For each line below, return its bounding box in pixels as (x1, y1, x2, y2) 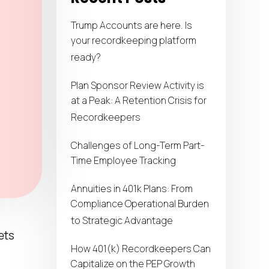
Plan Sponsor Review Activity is (71, 79, 204, 92)
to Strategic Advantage (71, 214, 173, 230)
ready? (71, 50, 101, 67)
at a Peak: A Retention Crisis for (71, 94, 207, 110)
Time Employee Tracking (71, 154, 176, 170)
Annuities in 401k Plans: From (71, 182, 193, 196)
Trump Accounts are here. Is (71, 19, 192, 32)
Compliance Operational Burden (71, 197, 209, 213)
